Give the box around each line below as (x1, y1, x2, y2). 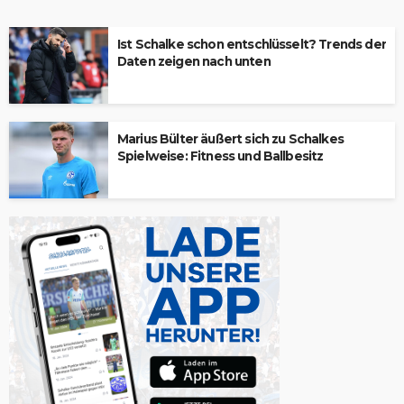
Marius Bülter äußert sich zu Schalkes (117, 132, 344, 146)
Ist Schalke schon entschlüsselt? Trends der (117, 37, 386, 51)
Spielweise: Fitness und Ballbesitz (117, 149, 324, 163)
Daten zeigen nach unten (117, 54, 271, 69)
